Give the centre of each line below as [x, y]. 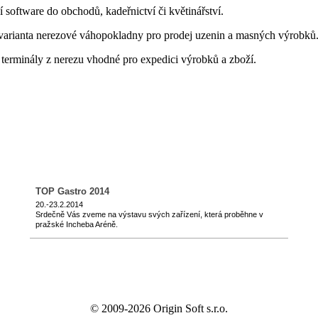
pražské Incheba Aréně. [77, 224]
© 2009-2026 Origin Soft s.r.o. [159, 308]
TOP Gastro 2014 [72, 191]
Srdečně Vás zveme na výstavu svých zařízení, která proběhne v [149, 214]
